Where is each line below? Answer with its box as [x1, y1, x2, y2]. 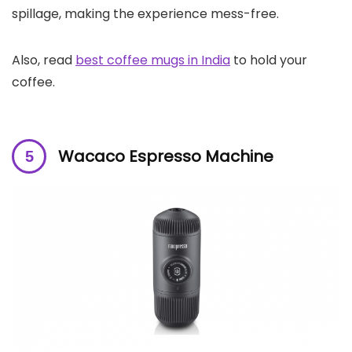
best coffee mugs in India [75, 51, 230, 70]
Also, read [12, 51, 75, 70]
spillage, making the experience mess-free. [12, 5, 279, 24]
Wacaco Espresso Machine [58, 145, 273, 168]
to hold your [230, 51, 307, 70]
